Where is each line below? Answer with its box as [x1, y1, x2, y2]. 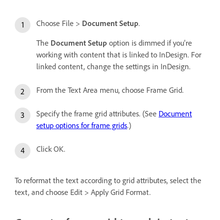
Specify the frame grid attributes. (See [36, 108, 159, 118]
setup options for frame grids [36, 120, 127, 130]
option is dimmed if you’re [107, 37, 192, 48]
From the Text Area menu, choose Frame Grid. [36, 84, 184, 95]
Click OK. [36, 143, 65, 154]
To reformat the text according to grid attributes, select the [15, 175, 201, 185]
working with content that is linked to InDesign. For [36, 49, 201, 59]
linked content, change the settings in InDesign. [36, 61, 191, 71]
